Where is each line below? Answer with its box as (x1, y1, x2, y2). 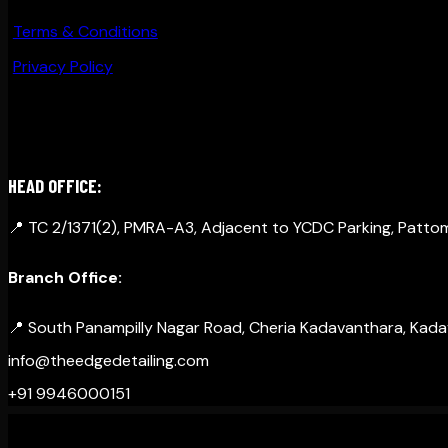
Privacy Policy (12, 55, 113, 77)
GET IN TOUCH (8, 128, 110, 154)
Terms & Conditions (12, 21, 158, 43)
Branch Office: (8, 266, 122, 288)
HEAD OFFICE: (8, 173, 102, 197)
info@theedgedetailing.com (8, 349, 209, 371)
